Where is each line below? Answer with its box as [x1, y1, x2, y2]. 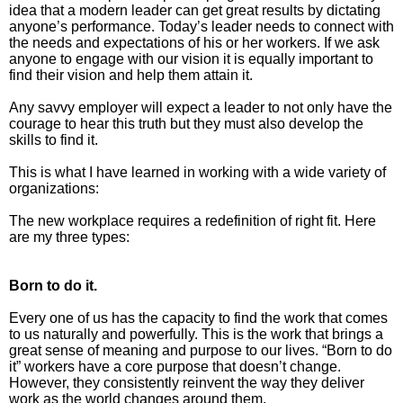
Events [237, 158, 281, 174]
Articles [237, 70, 284, 85]
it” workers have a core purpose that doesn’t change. [9, 359, 341, 374]
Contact [237, 202, 286, 218]
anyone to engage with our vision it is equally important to [9, 51, 373, 67]
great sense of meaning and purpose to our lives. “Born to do [9, 343, 392, 358]
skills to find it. [9, 132, 98, 148]
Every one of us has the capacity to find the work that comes [9, 310, 388, 326]
